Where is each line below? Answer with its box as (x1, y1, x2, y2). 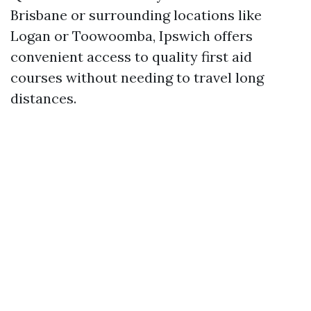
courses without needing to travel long (10, 69, 264, 86)
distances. (10, 90, 76, 107)
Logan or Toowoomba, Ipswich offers (10, 27, 253, 44)
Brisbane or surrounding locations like (10, 6, 262, 24)
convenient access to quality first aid (10, 48, 252, 65)
